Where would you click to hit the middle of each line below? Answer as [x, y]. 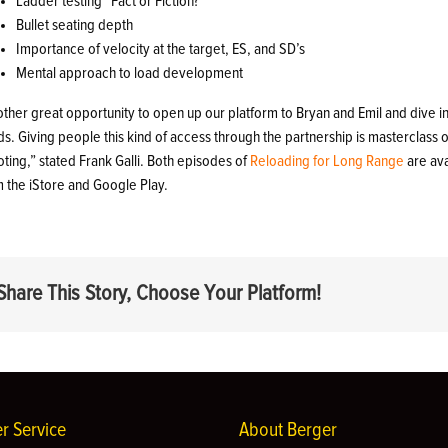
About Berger [288, 430]
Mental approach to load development [130, 72]
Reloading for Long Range [327, 160]
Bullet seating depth [75, 24]
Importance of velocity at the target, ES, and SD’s [161, 48]
